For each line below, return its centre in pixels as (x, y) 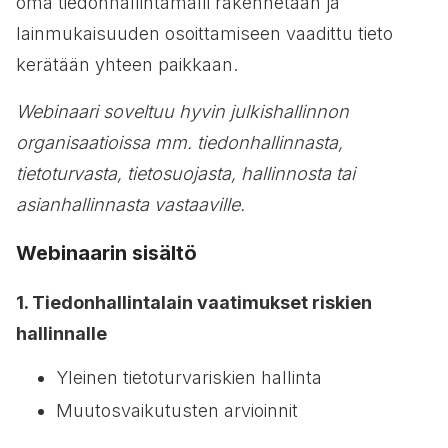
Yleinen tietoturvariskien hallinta (189, 377)
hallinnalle (61, 333)
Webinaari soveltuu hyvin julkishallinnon (182, 111)
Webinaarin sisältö (106, 253)
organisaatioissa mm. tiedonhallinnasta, (179, 142)
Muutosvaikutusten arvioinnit (177, 410)
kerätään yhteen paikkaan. (127, 64)
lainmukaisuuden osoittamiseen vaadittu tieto (204, 33)
